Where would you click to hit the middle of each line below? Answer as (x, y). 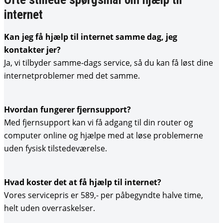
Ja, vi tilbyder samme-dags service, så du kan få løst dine (109, 63)
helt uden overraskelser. (50, 208)
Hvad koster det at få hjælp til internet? (83, 182)
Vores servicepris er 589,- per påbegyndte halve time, (104, 195)
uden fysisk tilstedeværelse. (56, 148)
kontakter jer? (32, 50)
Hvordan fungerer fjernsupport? (67, 110)
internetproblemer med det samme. (72, 76)
